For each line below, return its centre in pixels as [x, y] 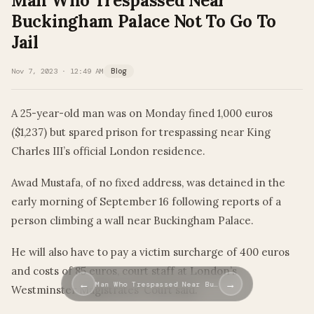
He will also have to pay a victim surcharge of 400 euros [150, 252]
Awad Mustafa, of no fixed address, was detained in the [148, 183]
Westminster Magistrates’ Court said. [104, 290]
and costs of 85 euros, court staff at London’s [124, 271]
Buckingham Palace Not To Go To [144, 22]
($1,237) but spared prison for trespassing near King [141, 132]
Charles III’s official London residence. [108, 151]
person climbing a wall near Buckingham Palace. [132, 221]
